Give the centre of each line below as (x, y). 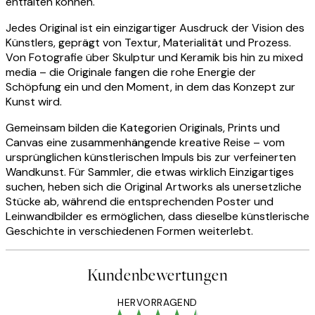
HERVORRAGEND (157, 302)
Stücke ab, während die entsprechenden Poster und (140, 201)
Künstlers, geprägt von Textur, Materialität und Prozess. (148, 42)
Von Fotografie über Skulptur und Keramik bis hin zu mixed (154, 57)
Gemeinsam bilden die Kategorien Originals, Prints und (143, 127)
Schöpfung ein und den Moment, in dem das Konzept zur (150, 86)
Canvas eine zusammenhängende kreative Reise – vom (145, 142)
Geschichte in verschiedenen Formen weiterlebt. (129, 231)
